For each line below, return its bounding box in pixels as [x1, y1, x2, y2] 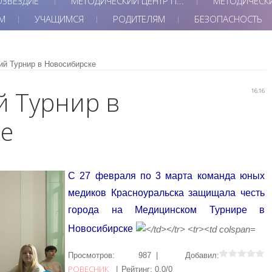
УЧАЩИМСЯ [35, 12, 84, 25]
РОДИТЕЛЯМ [113, 12, 165, 25]
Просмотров [68, 250, 112, 260]
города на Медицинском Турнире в [68, 204, 265, 215]
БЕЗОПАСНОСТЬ [194, 12, 262, 25]
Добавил [185, 250, 217, 260]
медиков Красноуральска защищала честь [68, 187, 265, 198]
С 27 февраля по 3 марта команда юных [68, 170, 265, 181]
